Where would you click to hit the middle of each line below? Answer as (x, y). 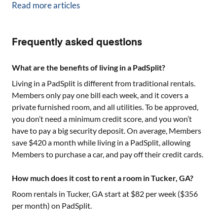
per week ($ (164, 194)
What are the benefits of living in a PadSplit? (89, 67)
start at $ (119, 194)
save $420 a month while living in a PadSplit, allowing (101, 142)
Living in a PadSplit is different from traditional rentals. (104, 83)
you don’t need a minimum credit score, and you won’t (102, 119)
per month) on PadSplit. (52, 205)
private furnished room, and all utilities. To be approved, (105, 107)
